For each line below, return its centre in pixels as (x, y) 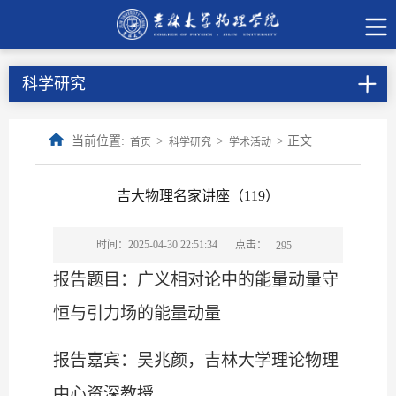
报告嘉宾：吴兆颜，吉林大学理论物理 (196, 361)
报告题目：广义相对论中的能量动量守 (196, 280)
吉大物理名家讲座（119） (198, 195)
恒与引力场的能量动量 (137, 314)
